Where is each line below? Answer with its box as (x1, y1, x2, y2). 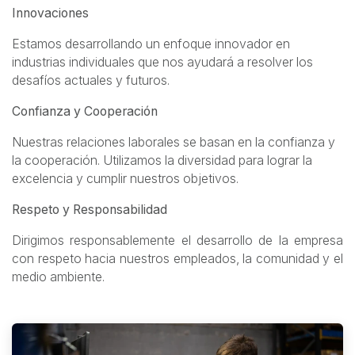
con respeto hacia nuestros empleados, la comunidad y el (12, 251, 343, 266)
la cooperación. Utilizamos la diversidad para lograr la (12, 153, 312, 168)
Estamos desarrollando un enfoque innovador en (12, 36, 290, 52)
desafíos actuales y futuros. (12, 73, 170, 88)
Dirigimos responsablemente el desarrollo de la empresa (12, 233, 343, 248)
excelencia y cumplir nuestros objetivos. (12, 171, 239, 186)
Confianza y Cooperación (12, 104, 158, 119)
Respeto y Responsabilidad (12, 202, 167, 217)
